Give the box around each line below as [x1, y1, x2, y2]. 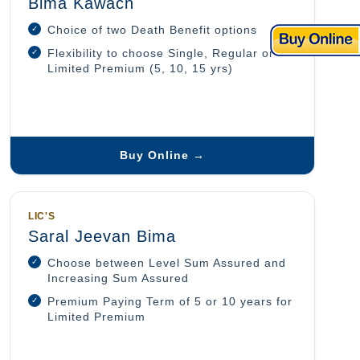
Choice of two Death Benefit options [47, 24, 257, 37]
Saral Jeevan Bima [28, 227, 176, 246]
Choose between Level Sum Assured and [47, 257, 286, 270]
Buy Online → [120, 149, 205, 162]
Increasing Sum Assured [47, 272, 189, 285]
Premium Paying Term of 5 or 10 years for [47, 296, 292, 309]
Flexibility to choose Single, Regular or [47, 47, 274, 60]
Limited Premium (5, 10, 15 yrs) [47, 63, 233, 76]
